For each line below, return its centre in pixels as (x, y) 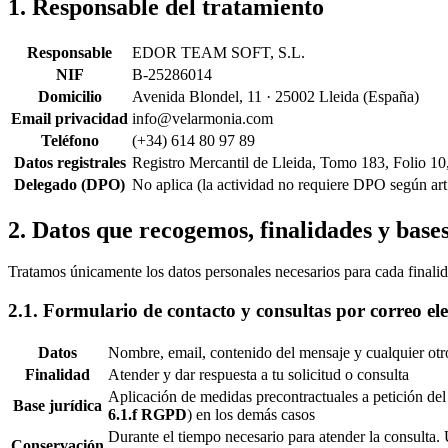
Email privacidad (69, 118)
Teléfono (69, 140)
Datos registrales (69, 162)
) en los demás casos (251, 414)
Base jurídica (57, 405)
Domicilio (69, 96)
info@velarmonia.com (202, 118)
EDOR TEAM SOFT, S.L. (218, 52)
